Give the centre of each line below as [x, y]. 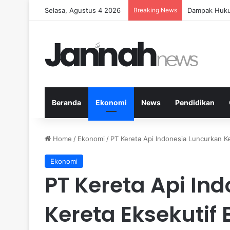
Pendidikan [195, 102]
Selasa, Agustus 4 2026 [83, 10]
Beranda [66, 102]
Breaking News [155, 10]
